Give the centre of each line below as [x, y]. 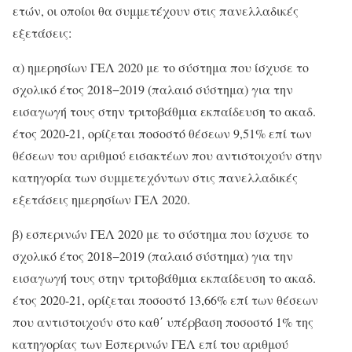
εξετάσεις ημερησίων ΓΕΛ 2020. [101, 199]
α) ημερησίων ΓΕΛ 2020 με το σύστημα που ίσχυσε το [161, 67]
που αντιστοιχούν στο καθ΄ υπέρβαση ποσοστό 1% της [163, 321]
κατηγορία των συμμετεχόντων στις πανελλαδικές [155, 177]
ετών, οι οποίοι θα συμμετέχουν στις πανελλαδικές [156, 10]
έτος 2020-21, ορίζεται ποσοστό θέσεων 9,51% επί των [162, 133]
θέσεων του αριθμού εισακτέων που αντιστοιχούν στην [167, 155]
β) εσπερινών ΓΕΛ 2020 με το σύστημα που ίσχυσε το [161, 233]
